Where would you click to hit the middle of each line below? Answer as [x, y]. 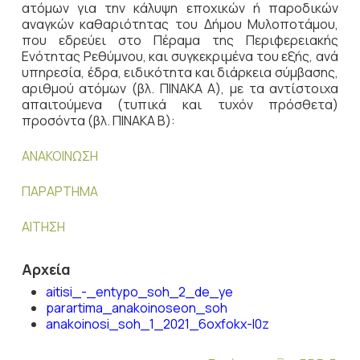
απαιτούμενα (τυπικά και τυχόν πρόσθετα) [180, 104]
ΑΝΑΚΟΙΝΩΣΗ [59, 156]
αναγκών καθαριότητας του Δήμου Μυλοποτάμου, [180, 24]
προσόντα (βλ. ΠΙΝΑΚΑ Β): [98, 121]
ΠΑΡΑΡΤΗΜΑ [59, 191]
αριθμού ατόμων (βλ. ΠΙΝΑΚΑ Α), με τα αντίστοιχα [180, 88]
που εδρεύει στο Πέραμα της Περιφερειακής [180, 40]
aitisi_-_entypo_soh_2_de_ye [139, 292]
